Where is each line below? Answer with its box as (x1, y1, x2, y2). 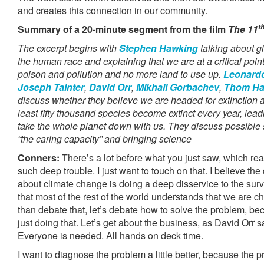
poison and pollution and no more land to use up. (18, 67, 223, 81)
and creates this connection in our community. (18, 4, 207, 17)
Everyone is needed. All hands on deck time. (18, 229, 203, 242)
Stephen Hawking (119, 41, 198, 55)
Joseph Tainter (18, 80, 84, 94)
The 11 (228, 22, 258, 36)
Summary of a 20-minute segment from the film (18, 22, 228, 36)
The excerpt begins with (18, 41, 119, 55)
